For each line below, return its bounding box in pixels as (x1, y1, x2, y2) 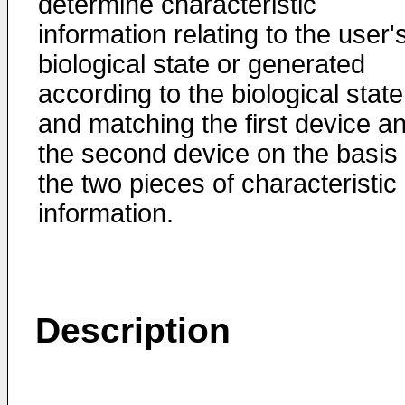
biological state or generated (38, 50, 365, 79)
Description (35, 311, 231, 350)
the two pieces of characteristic (38, 169, 397, 198)
